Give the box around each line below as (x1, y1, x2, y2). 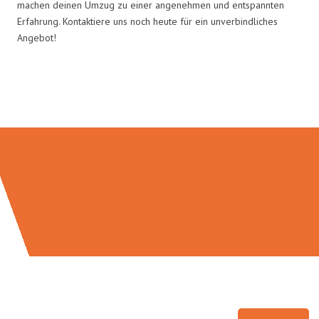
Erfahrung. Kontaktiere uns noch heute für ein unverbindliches (17, 14, 278, 28)
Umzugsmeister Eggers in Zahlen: (19, 83, 300, 111)
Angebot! (17, 31, 56, 44)
